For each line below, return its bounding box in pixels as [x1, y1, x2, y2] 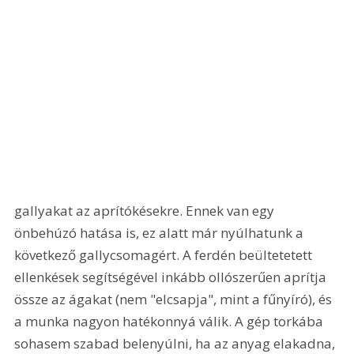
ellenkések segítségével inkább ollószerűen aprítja [14, 267, 330, 286]
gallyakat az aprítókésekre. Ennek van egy [14, 201, 278, 220]
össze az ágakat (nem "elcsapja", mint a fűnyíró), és [14, 289, 336, 308]
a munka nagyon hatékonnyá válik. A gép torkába [14, 311, 327, 330]
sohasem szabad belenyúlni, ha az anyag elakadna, [14, 333, 339, 352]
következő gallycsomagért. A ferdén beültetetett [14, 245, 316, 264]
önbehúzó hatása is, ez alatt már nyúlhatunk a [14, 223, 307, 242]
